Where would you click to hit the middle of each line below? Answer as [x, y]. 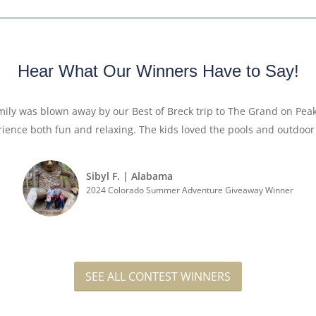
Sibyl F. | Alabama [129, 176]
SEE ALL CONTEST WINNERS [158, 277]
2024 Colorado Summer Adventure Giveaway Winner [190, 190]
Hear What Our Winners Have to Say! [158, 71]
